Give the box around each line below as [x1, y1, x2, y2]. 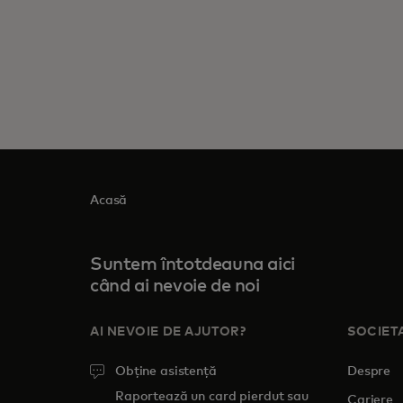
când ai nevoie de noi [90, 277, 260, 295]
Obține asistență [115, 365, 217, 378]
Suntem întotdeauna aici [90, 255, 295, 273]
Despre [347, 365, 395, 378]
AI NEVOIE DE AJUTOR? [90, 326, 246, 338]
